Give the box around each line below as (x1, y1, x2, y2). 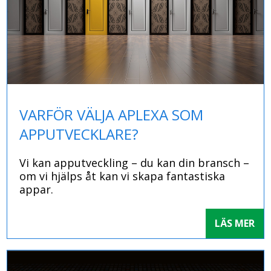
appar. (19, 181, 54, 197)
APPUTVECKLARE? (19, 123, 139, 144)
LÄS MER (214, 216, 255, 230)
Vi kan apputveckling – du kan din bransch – (19, 155, 250, 170)
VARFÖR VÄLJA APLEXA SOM (19, 104, 204, 125)
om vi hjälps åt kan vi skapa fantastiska (19, 168, 226, 183)
